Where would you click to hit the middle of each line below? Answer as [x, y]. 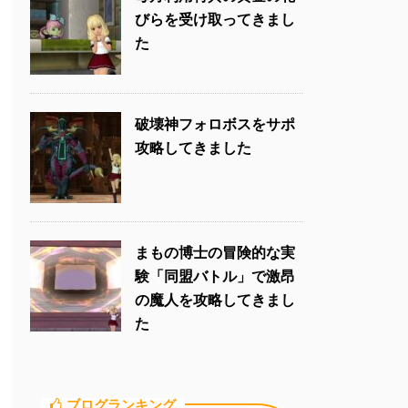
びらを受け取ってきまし [215, 19]
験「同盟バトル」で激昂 [215, 275]
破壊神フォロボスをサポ [215, 123]
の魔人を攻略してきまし [215, 299]
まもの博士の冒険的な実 [215, 252]
